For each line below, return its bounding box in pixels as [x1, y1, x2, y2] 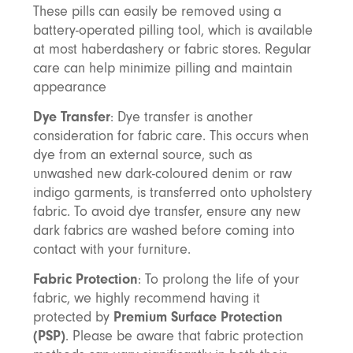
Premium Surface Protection [113, 310, 283, 325]
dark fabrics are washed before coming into [32, 223, 295, 238]
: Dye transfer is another [110, 110, 253, 124]
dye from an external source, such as [32, 147, 252, 162]
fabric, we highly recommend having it [32, 291, 260, 306]
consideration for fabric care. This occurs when [32, 128, 309, 143]
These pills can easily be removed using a [32, 4, 281, 19]
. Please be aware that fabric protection [65, 329, 303, 344]
